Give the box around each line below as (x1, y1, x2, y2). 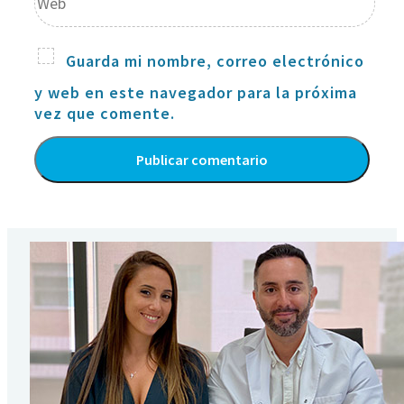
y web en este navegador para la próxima (34, 81, 357, 103)
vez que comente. (34, 102, 175, 124)
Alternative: (34, 200, 129, 222)
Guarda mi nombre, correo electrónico (66, 50, 364, 71)
